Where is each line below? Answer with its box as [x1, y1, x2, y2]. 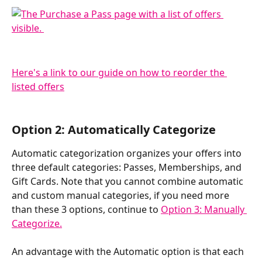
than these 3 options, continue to [12, 202, 161, 216]
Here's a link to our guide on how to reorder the [12, 66, 227, 80]
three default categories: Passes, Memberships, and [12, 160, 244, 174]
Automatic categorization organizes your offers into [12, 146, 244, 160]
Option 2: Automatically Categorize [12, 121, 216, 137]
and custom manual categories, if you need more [12, 188, 232, 202]
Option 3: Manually [161, 202, 247, 216]
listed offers [12, 80, 64, 94]
